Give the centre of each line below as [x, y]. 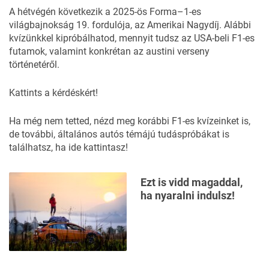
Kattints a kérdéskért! [53, 92]
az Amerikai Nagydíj [177, 25]
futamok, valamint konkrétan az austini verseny [109, 51]
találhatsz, [32, 147]
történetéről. [34, 64]
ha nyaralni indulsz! [188, 195]
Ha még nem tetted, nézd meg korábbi [90, 121]
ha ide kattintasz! [92, 147]
